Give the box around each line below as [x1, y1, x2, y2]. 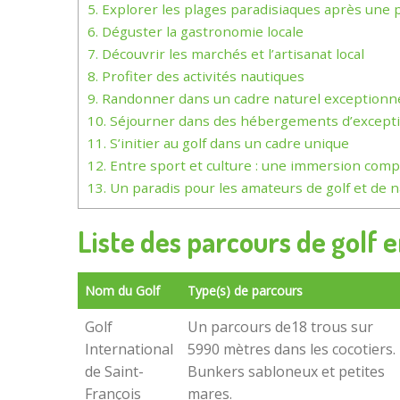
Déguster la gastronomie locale [98, 22, 304, 40]
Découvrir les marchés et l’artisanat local [98, 45, 364, 62]
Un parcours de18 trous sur [187, 317, 373, 337]
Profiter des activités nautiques [98, 67, 304, 85]
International [85, 339, 173, 360]
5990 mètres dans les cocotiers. [187, 339, 396, 360]
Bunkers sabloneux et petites [187, 362, 385, 382]
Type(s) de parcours [187, 282, 303, 300]
